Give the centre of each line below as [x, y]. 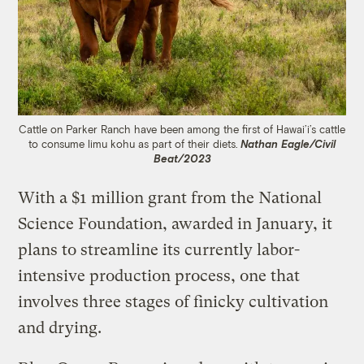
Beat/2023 [182, 158]
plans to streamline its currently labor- [159, 249]
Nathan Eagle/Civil [288, 143]
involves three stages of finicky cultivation [173, 301]
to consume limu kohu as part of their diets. [134, 143]
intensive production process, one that [159, 275]
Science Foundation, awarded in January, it [175, 223]
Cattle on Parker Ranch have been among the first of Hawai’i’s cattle [182, 129]
